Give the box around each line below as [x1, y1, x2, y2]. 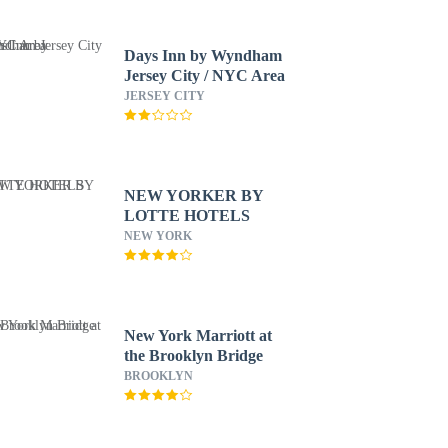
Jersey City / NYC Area [123, 67, 285, 84]
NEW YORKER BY [123, 187, 264, 204]
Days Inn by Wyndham [123, 47, 282, 64]
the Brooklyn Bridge [123, 347, 263, 364]
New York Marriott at [123, 327, 272, 344]
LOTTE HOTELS [123, 207, 250, 224]
